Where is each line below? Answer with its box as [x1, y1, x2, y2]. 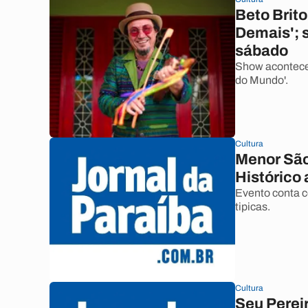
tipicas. [235, 201, 270, 212]
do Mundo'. [235, 74, 288, 86]
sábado [235, 43, 288, 59]
